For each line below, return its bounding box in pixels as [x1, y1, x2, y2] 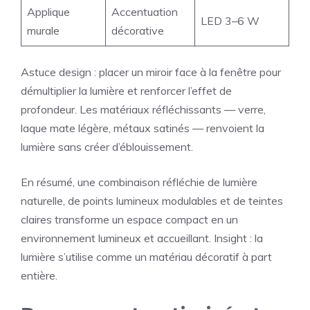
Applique [27, 5, 70, 19]
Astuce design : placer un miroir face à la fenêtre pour [21, 65, 281, 80]
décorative [111, 24, 164, 38]
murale [27, 24, 60, 38]
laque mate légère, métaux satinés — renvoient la [21, 121, 264, 136]
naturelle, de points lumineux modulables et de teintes [21, 194, 283, 208]
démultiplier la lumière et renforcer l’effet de [21, 84, 232, 98]
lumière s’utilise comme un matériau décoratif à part [21, 250, 272, 264]
